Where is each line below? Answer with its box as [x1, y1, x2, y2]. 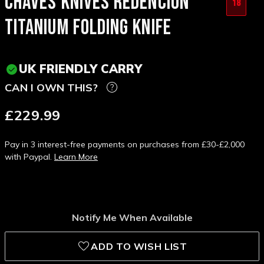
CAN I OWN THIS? [5, 80, 98, 94]
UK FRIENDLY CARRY [19, 61, 142, 77]
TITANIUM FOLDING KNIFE [5, 15, 171, 41]
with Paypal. [5, 151, 54, 163]
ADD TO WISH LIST [91, 240, 187, 253]
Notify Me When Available [71, 212, 193, 224]
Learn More [54, 151, 98, 163]
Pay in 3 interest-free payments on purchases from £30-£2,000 [5, 139, 245, 150]
